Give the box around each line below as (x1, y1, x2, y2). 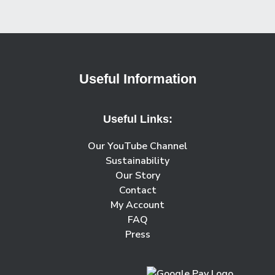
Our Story (115, 169, 160, 183)
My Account (110, 198, 165, 212)
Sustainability (106, 154, 169, 168)
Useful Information (79, 71, 196, 87)
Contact (118, 184, 157, 198)
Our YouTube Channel (88, 139, 187, 153)
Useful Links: (103, 113, 172, 126)
